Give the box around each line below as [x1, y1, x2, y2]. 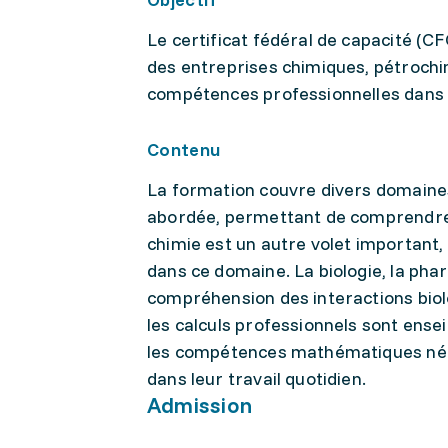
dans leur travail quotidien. [147, 367, 367, 390]
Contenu [147, 138, 221, 161]
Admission [147, 391, 252, 419]
